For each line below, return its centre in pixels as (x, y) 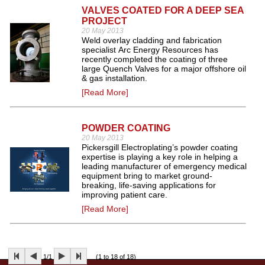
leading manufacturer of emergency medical (164, 166)
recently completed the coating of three (155, 59)
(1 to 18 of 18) (112, 257)
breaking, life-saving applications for (149, 185)
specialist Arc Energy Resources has (150, 50)
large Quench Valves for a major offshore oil (164, 69)
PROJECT (104, 21)
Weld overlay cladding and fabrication (152, 40)
